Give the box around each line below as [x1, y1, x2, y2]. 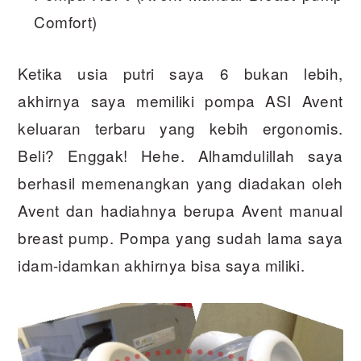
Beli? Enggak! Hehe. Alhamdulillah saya [18, 144, 343, 167]
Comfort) [34, 10, 98, 33]
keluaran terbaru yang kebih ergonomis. [18, 117, 343, 139]
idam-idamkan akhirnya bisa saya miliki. [18, 254, 305, 276]
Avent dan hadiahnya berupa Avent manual [18, 199, 343, 222]
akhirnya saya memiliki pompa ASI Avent [18, 89, 343, 112]
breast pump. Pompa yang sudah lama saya [18, 226, 343, 249]
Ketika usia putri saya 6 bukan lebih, [18, 62, 343, 85]
